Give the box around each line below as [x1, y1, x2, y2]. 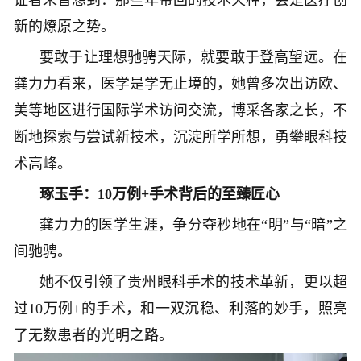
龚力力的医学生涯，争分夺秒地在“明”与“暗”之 [39, 217, 347, 234]
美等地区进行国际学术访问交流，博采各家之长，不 [14, 102, 347, 119]
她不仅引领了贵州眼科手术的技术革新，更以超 [39, 274, 347, 291]
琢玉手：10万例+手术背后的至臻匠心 [39, 186, 284, 203]
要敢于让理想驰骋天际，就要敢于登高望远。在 [39, 49, 347, 66]
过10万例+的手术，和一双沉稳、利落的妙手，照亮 [14, 301, 347, 317]
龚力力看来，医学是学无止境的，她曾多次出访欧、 [14, 76, 347, 93]
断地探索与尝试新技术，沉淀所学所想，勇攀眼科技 [14, 129, 347, 146]
